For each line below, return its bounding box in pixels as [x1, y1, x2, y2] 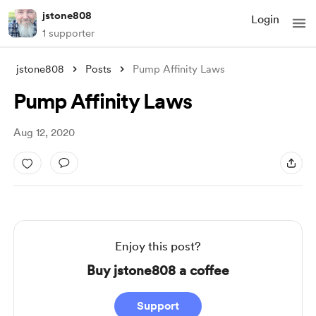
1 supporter [42, 27, 95, 39]
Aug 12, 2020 [13, 126, 75, 139]
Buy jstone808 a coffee [87, 262, 229, 279]
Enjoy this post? [115, 239, 201, 253]
